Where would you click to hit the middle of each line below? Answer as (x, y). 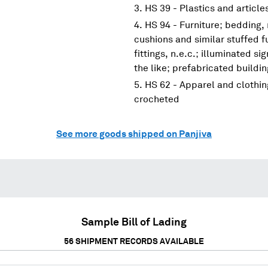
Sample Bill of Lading (134, 222)
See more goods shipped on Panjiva (134, 134)
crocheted (157, 99)
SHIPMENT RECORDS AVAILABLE (139, 241)
